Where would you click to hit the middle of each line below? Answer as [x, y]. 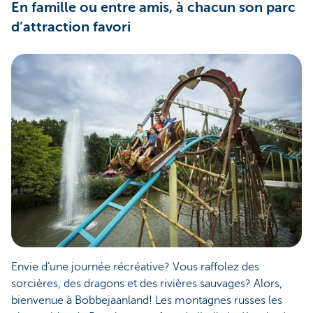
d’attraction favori [71, 27]
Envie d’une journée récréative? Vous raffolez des [135, 267]
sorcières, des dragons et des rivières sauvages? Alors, [147, 284]
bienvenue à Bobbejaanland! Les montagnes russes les [147, 301]
